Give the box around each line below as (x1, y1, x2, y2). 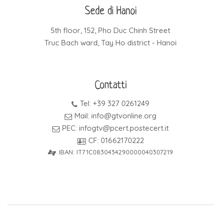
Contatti (94, 79, 127, 91)
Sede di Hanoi (84, 5, 137, 17)
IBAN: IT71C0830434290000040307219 (59, 147, 173, 156)
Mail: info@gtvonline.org (74, 110, 156, 120)
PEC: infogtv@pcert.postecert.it (62, 123, 169, 133)
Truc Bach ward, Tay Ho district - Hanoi (44, 37, 177, 47)
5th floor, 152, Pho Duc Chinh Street (51, 25, 170, 35)
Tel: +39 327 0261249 (80, 98, 149, 108)
